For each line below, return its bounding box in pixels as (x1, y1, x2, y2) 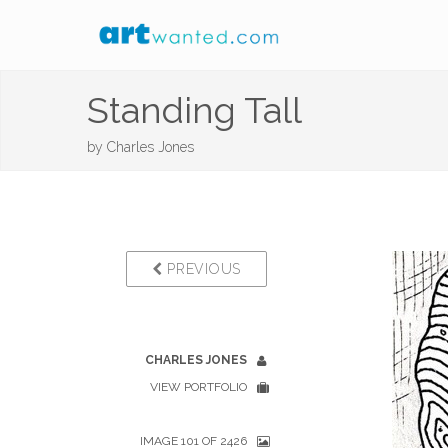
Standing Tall (87, 89, 302, 131)
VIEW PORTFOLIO (150, 380, 247, 394)
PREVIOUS (162, 261, 241, 277)
